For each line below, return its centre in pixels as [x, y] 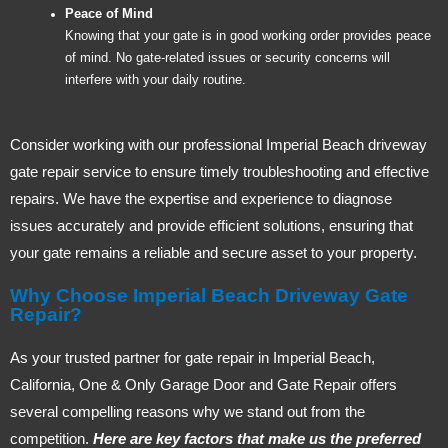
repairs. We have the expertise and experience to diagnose [201, 199]
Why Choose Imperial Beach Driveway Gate [209, 296]
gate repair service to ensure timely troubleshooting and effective [219, 172]
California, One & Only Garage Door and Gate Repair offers [203, 385]
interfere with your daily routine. [155, 80]
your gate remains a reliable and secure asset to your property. [213, 253]
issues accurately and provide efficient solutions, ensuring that [211, 226]
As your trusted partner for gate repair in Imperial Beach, [192, 358]
